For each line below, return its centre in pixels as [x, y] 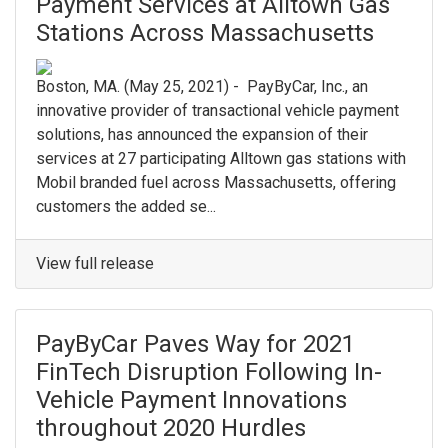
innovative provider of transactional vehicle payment [217, 111]
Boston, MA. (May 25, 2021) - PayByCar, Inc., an [202, 87]
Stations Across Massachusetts [205, 33]
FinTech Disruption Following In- [209, 372]
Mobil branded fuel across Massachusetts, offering [216, 183]
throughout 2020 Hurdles [171, 428]
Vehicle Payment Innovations [191, 400]
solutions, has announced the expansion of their [202, 135]
